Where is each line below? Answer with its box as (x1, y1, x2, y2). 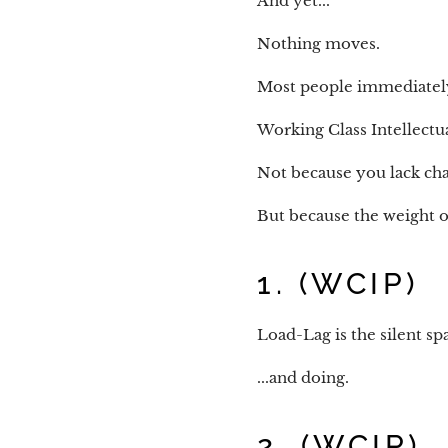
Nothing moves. (257, 34, 380, 54)
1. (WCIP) (257, 266, 419, 302)
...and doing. (257, 368, 349, 388)
